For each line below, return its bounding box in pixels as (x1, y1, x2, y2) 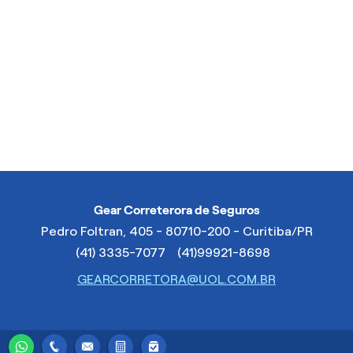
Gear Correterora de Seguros (93, 203, 260, 217)
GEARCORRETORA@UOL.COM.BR (77, 272, 276, 286)
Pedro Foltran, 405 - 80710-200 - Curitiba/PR (40, 224, 313, 238)
